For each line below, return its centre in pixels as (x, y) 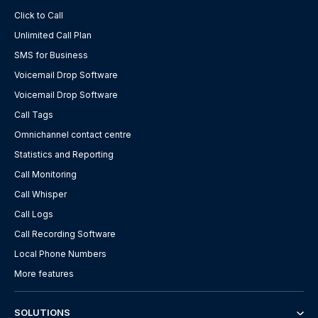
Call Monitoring (45, 175)
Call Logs (34, 214)
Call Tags (34, 115)
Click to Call (39, 16)
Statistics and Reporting (64, 155)
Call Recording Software (65, 234)
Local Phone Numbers (60, 254)
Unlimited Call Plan (53, 35)
